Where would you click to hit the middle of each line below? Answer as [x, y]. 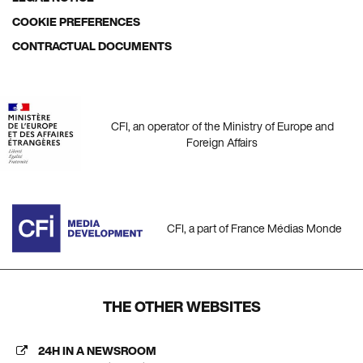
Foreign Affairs [222, 142]
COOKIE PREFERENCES [76, 22]
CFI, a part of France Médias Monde [254, 228]
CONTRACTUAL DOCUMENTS [92, 46]
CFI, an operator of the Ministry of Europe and [222, 126]
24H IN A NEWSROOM [97, 351]
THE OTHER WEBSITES [181, 307]
